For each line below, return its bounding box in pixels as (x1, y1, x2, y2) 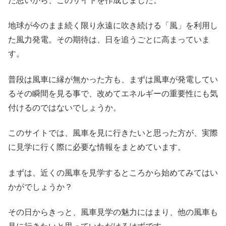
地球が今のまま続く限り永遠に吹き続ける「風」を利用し (8, 21, 218, 30)
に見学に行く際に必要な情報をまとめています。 (8, 143, 186, 152)
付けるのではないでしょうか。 (8, 103, 121, 112)
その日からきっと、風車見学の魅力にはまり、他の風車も (8, 208, 218, 217)
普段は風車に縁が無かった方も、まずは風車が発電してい (8, 75, 218, 84)
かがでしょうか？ (8, 182, 73, 191)
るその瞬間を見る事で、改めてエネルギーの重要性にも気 (8, 89, 218, 98)
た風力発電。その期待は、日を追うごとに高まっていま (8, 35, 210, 44)
